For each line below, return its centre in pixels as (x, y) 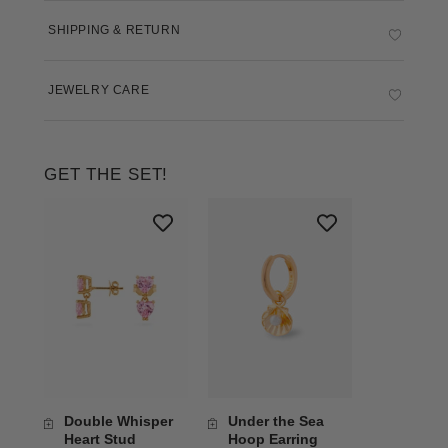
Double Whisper (118, 420)
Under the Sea (276, 420)
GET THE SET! (106, 174)
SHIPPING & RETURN (114, 29)
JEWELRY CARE (99, 89)
